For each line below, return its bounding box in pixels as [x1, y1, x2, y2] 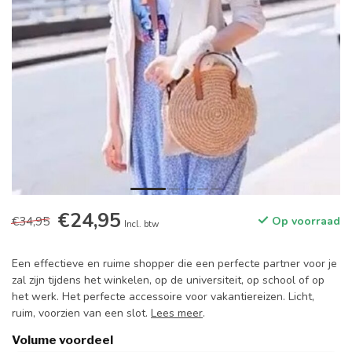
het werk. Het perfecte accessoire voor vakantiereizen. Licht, [12, 289, 314, 304]
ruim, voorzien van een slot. [12, 306, 151, 321]
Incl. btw [124, 218, 159, 230]
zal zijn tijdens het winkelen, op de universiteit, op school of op [12, 273, 324, 288]
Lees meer [151, 306, 203, 321]
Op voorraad [269, 214, 340, 229]
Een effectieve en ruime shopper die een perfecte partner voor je [12, 256, 337, 271]
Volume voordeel [12, 332, 113, 347]
